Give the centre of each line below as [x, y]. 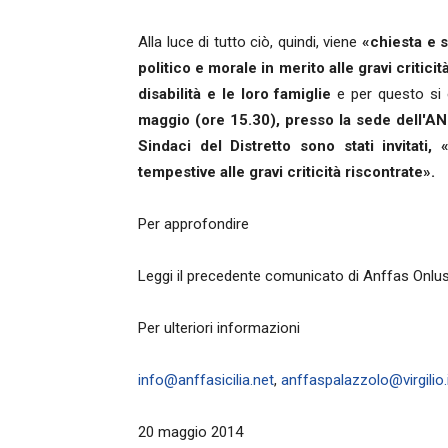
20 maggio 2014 [190, 432]
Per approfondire [193, 224]
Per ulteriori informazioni [219, 328]
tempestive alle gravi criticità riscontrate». [286, 172]
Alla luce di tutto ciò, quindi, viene [250, 42]
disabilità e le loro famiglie [238, 94]
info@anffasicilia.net [206, 380]
